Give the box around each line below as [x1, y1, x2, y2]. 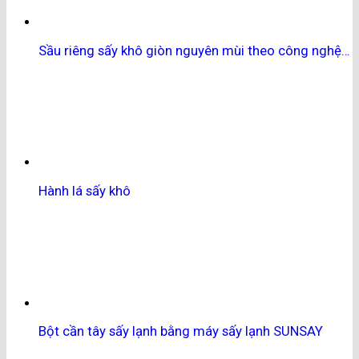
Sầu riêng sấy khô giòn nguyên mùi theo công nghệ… [38, 42, 350, 59]
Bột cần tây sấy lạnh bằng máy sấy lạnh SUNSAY [38, 323, 323, 340]
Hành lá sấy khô [38, 182, 131, 199]
